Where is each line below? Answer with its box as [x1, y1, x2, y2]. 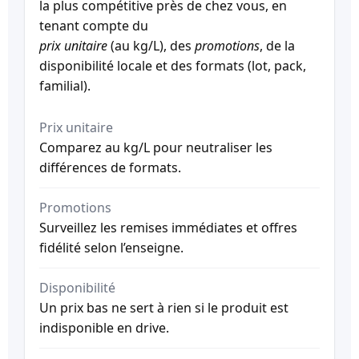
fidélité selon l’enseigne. [39, 238, 184, 256]
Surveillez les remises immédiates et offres [39, 218, 297, 236]
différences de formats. [39, 158, 181, 176]
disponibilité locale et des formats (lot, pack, [39, 57, 306, 75]
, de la [260, 37, 295, 55]
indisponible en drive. [39, 318, 169, 337]
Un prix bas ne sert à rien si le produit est [39, 298, 288, 317]
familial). [39, 77, 91, 95]
